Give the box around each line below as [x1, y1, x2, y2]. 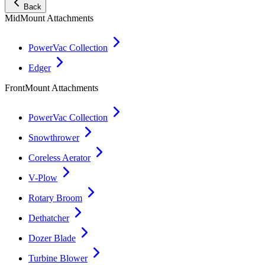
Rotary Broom [28, 192, 82, 203]
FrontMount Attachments [5, 82, 98, 93]
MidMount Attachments [5, 12, 93, 23]
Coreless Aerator [28, 152, 91, 163]
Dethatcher [28, 212, 69, 223]
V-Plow [28, 172, 57, 183]
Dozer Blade [28, 232, 76, 243]
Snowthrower [28, 132, 79, 143]
